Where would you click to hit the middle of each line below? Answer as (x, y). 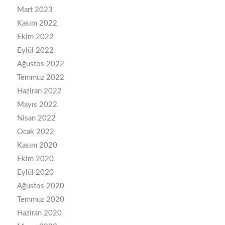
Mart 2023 (35, 10)
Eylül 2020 (35, 173)
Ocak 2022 (35, 132)
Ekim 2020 (35, 159)
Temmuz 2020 (40, 200)
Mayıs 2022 (37, 105)
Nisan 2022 (36, 119)
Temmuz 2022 (40, 78)
